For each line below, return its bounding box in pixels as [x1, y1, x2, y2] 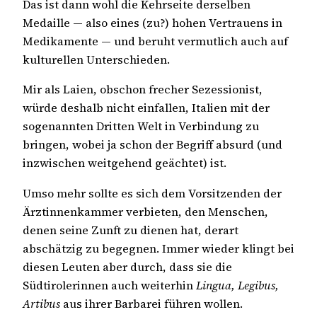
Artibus [23, 295, 60, 311]
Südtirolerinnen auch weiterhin [23, 277, 196, 293]
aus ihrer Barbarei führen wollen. [60, 295, 243, 311]
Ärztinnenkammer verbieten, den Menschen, [23, 203, 268, 219]
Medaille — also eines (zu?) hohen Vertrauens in [23, 15, 282, 30]
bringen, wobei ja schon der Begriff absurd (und [23, 137, 282, 153]
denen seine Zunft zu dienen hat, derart [23, 221, 238, 238]
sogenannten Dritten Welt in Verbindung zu [23, 118, 259, 134]
